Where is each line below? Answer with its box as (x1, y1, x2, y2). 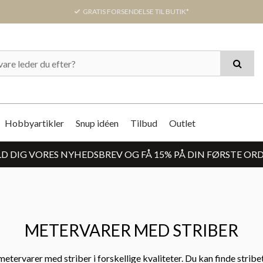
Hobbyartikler (5, 117, 64, 129)
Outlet (169, 117, 195, 129)
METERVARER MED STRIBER (25, 220, 238, 240)
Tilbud (130, 117, 157, 129)
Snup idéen (76, 117, 119, 129)
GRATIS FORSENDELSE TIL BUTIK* (81, 7, 189, 16)
